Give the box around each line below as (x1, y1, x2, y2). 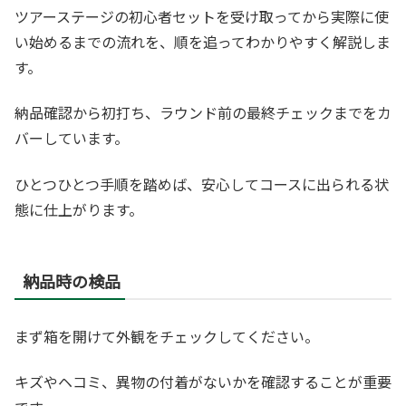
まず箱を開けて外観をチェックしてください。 (14, 324, 319, 347)
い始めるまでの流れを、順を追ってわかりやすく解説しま (14, 30, 391, 53)
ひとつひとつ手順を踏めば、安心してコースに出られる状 (14, 172, 389, 195)
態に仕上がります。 (14, 198, 143, 220)
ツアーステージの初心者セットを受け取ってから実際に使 (14, 5, 389, 27)
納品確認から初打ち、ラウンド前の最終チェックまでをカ (14, 101, 391, 124)
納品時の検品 (23, 268, 121, 293)
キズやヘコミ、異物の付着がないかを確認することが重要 (14, 370, 391, 392)
